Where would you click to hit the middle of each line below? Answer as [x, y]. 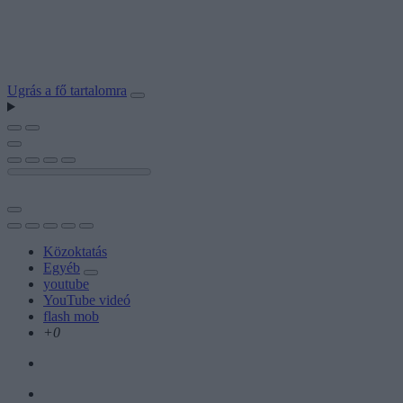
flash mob [71, 316]
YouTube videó [87, 300]
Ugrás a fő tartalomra [67, 90]
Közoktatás [75, 251]
